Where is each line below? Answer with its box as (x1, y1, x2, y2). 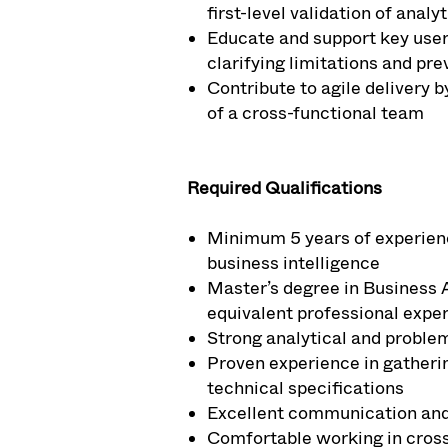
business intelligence (207, 251, 380, 274)
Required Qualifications (187, 176, 382, 199)
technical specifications (207, 376, 404, 399)
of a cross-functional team (207, 101, 424, 124)
